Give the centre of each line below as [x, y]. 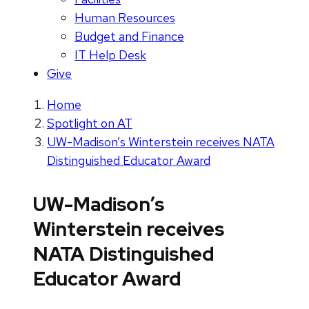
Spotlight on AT [90, 123]
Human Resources [125, 18]
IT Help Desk [110, 55]
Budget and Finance [129, 37]
